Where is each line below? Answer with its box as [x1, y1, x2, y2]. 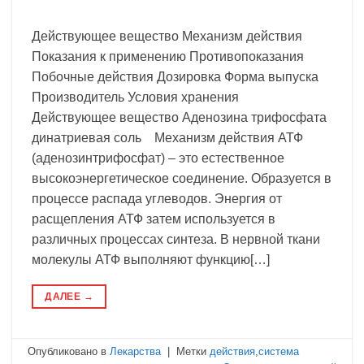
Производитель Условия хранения [32, 89, 249, 104]
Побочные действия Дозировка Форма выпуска [32, 69, 318, 84]
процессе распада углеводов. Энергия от [32, 191, 282, 206]
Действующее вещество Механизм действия [32, 28, 302, 43]
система [258, 345, 300, 358]
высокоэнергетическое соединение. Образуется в [32, 171, 331, 185]
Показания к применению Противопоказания [32, 49, 304, 63]
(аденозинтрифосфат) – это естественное [32, 150, 284, 165]
